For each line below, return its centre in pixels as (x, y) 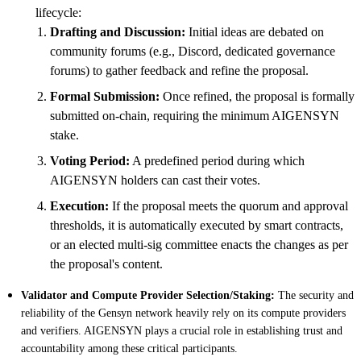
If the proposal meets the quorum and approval (228, 205)
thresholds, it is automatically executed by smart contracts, (197, 225)
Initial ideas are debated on (255, 31)
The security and (314, 295)
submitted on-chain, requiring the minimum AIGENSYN (195, 115)
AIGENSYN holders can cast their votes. (155, 180)
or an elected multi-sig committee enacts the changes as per (199, 244)
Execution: (79, 205)
